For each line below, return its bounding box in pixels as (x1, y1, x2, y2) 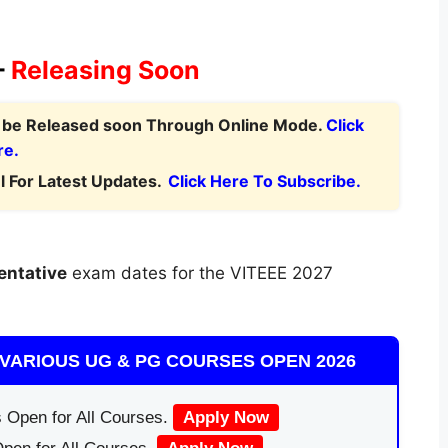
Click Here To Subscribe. (167, 170, 361, 191)
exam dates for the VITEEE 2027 (66, 262, 333, 283)
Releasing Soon (10, 54, 200, 85)
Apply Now (182, 408, 269, 427)
